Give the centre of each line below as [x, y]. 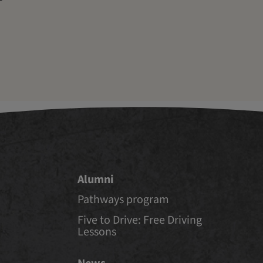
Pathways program [123, 199]
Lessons [97, 232]
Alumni [96, 179]
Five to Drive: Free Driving [140, 220]
